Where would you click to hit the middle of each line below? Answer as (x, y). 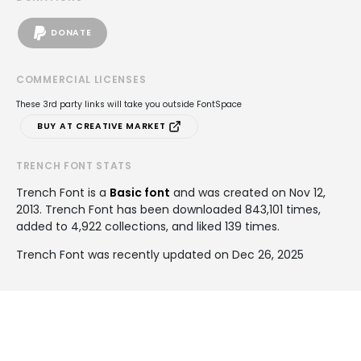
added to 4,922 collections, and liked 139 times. (148, 226)
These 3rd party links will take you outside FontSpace (129, 104)
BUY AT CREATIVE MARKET (103, 126)
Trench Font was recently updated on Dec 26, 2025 (160, 254)
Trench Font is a (63, 192)
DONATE (71, 33)
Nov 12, (307, 192)
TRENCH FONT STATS (74, 165)
